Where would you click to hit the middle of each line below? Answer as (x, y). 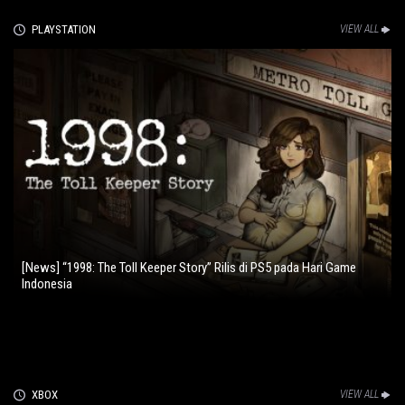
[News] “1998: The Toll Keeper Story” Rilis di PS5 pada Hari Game (189, 267)
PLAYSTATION (63, 30)
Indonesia (47, 283)
